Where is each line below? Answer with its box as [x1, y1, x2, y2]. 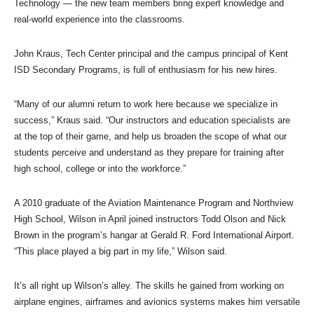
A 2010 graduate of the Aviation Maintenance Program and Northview [14, 197, 293, 208]
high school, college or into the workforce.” [14, 163, 186, 174]
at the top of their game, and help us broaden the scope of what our [14, 130, 287, 142]
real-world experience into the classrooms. [14, 13, 185, 25]
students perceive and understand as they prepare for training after [14, 146, 284, 158]
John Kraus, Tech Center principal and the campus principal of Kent [14, 48, 288, 59]
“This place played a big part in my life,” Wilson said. [14, 245, 227, 257]
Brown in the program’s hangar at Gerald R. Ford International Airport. [14, 229, 294, 240]
